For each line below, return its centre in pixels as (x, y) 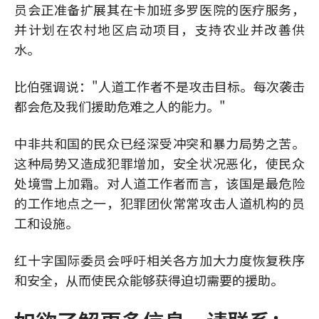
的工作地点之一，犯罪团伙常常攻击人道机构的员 (159, 203)
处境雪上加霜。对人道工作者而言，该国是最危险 (159, 183)
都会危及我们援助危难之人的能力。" (120, 106)
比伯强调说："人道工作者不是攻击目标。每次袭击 (159, 86)
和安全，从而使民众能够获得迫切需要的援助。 (149, 280)
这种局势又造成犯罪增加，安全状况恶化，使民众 (159, 163)
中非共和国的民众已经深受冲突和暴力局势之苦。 (159, 143)
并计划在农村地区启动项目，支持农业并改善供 (159, 29)
